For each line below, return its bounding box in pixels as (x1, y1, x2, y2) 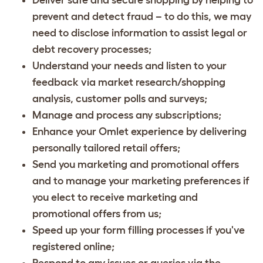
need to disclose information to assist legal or (32, 26, 247, 39)
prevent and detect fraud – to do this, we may (32, 10, 251, 22)
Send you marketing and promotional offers (32, 158, 239, 170)
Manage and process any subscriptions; (32, 109, 221, 121)
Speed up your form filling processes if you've (32, 224, 245, 236)
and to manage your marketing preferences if (32, 174, 249, 187)
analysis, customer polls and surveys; (32, 92, 207, 104)
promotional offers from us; (32, 207, 161, 220)
